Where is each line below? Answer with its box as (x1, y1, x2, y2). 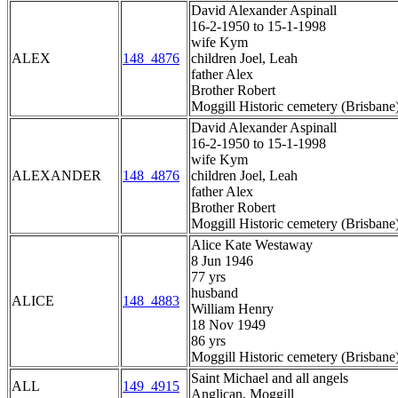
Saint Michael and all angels (191, 370, 348, 386)
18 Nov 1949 (191, 317, 266, 333)
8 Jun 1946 (191, 253, 253, 269)
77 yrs (191, 269, 226, 285)
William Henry (191, 301, 274, 317)
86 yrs (191, 333, 226, 349)
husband (191, 285, 238, 301)
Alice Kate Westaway (191, 237, 313, 253)
